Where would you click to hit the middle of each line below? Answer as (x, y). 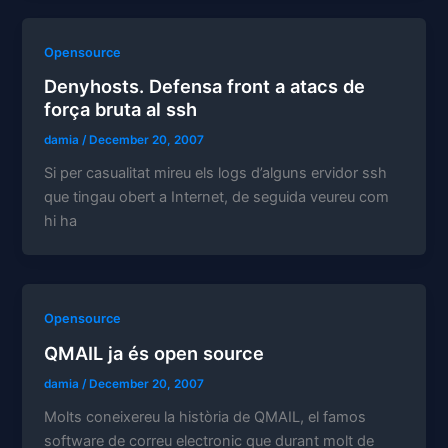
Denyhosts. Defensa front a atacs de (205, 86)
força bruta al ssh (121, 109)
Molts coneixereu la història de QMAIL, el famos (205, 416)
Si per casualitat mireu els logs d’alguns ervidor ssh (216, 173)
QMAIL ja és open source (154, 352)
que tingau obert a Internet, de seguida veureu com (217, 197)
